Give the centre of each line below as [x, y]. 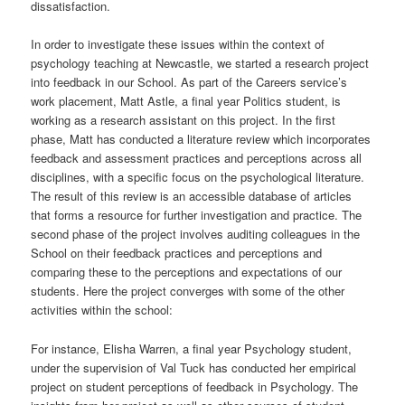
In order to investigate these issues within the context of [178, 44]
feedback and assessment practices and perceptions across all [197, 158]
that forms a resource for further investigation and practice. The [197, 215]
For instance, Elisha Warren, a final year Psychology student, [192, 348]
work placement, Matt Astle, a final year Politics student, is [186, 101]
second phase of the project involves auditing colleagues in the [196, 234]
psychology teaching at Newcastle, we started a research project [200, 63]
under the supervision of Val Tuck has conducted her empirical [194, 367]
